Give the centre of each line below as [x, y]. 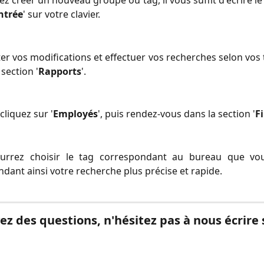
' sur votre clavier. [62, 14]
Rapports [60, 71]
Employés [75, 114]
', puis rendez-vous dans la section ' [176, 114]
